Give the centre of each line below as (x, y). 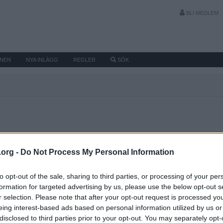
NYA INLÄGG (42, 60)
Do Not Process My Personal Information (97, 152)
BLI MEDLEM (201, 13)
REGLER (84, 60)
